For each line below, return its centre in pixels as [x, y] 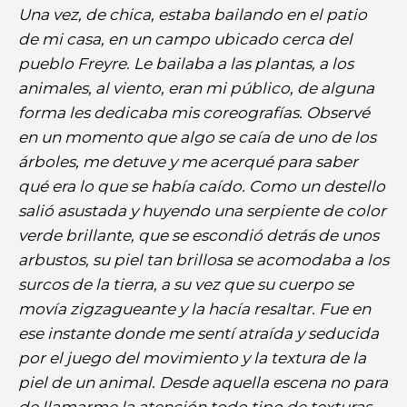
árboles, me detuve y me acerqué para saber [188, 161]
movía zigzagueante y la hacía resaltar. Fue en [194, 308]
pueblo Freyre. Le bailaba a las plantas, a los [186, 63]
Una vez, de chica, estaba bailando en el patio [193, 14]
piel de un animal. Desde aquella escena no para [203, 382]
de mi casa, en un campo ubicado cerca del [185, 39]
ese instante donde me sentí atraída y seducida [199, 333]
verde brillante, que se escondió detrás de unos [199, 235]
